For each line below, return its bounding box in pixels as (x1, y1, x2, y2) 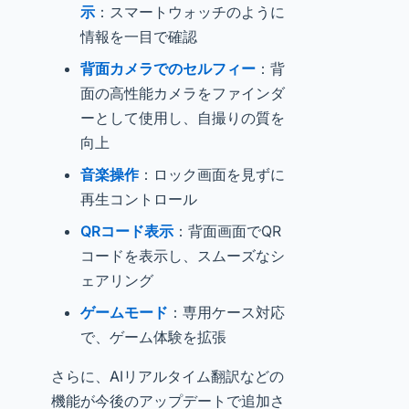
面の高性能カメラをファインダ (80, 84, 285, 102)
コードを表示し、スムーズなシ (80, 246, 285, 265)
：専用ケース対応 (168, 303, 285, 321)
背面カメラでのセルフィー (80, 59, 256, 78)
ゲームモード (80, 303, 168, 321)
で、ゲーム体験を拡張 (80, 328, 226, 346)
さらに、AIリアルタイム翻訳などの (51, 367, 284, 385)
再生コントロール (80, 190, 197, 208)
